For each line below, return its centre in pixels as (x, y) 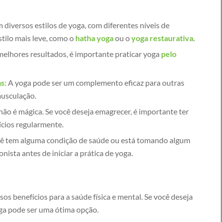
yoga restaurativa (163, 38)
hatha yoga (95, 38)
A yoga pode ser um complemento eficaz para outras (96, 82)
